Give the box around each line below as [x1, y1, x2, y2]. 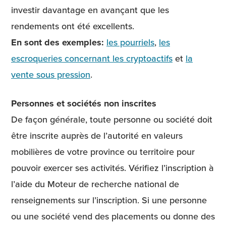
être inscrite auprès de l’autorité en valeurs [11, 129, 183, 142]
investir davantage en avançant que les [11, 3, 169, 16]
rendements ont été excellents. [11, 19, 137, 32]
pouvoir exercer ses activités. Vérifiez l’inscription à [11, 161, 214, 175]
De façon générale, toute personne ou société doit [11, 113, 212, 126]
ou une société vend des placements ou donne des [11, 210, 215, 223]
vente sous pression [11, 68, 90, 81]
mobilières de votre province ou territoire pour [11, 145, 195, 158]
